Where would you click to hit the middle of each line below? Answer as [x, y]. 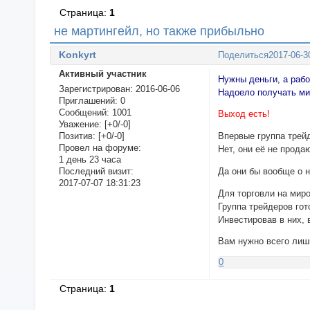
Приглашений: [88, 101]
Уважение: [80, 125]
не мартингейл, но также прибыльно [159, 31]
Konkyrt [77, 54]
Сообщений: [84, 113]
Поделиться [244, 55]
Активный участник [102, 73]
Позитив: [77, 136]
